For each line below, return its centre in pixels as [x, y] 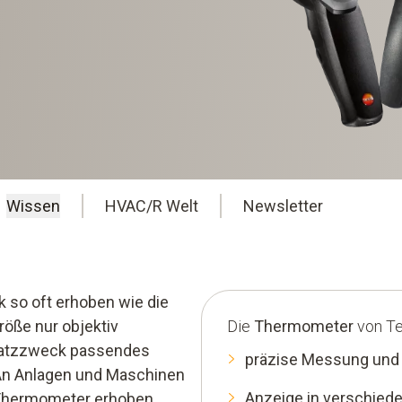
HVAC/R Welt [152, 206]
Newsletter [283, 206]
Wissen [33, 206]
